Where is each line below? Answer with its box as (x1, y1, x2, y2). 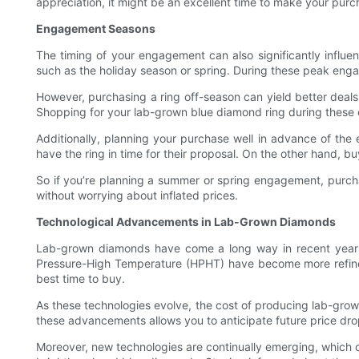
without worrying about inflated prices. (36, 188, 238, 203)
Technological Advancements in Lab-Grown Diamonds (36, 215, 336, 229)
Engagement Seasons (36, 22, 155, 36)
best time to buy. (36, 272, 125, 286)
